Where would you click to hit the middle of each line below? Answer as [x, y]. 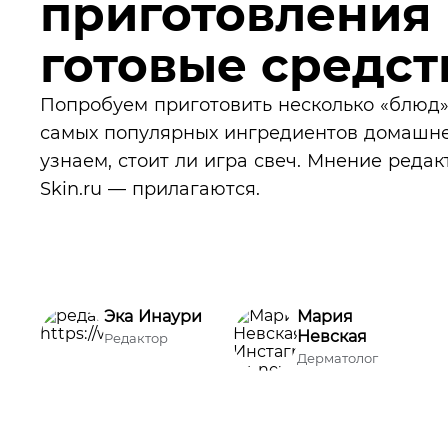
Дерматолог [337, 358]
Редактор [136, 338]
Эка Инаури [153, 316]
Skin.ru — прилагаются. [150, 188]
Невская [331, 336]
